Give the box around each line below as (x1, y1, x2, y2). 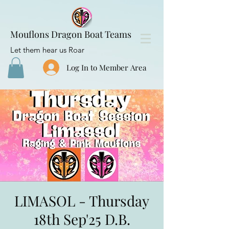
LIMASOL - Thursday (14, 191, 149, 210)
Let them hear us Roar (10, 45, 84, 55)
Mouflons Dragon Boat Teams (10, 28, 131, 40)
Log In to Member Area (66, 62, 146, 73)
